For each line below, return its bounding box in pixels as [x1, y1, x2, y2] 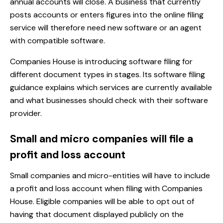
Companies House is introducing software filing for [10, 56, 193, 67]
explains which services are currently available [43, 82, 212, 93]
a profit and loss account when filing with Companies [10, 183, 203, 194]
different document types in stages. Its [10, 69, 154, 80]
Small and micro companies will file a [10, 132, 193, 146]
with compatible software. [10, 35, 105, 46]
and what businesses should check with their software [10, 95, 208, 106]
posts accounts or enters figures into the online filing [10, 9, 204, 20]
